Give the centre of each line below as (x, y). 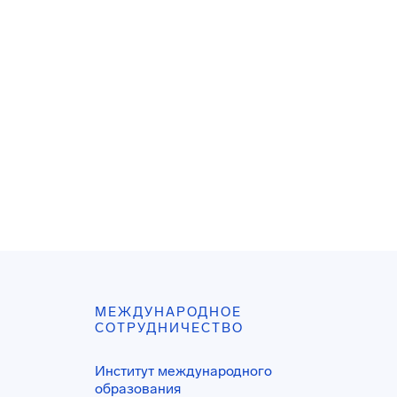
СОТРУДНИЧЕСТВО (170, 328)
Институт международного (184, 371)
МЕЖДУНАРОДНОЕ (169, 312)
